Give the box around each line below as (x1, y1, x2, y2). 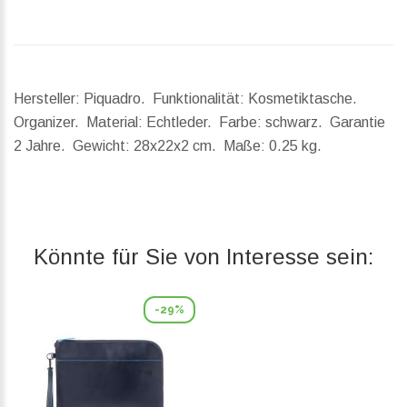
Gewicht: (73, 138, 130, 154)
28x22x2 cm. (130, 138, 223, 154)
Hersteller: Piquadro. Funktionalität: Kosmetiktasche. (14, 91, 361, 107)
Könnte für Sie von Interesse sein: (34, 244, 373, 270)
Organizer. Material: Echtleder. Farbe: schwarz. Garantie (14, 114, 385, 131)
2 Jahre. (14, 138, 73, 154)
